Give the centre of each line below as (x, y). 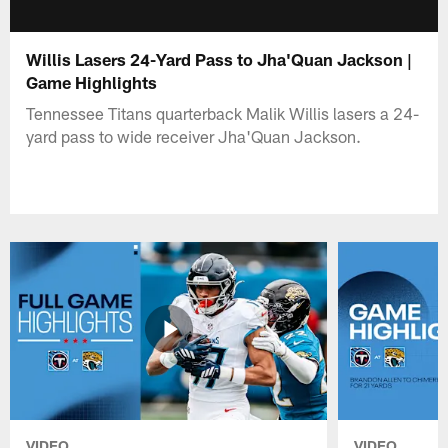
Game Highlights (92, 81)
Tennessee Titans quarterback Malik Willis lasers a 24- (223, 112)
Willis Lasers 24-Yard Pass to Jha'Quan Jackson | (219, 58)
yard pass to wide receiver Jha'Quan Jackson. (194, 135)
